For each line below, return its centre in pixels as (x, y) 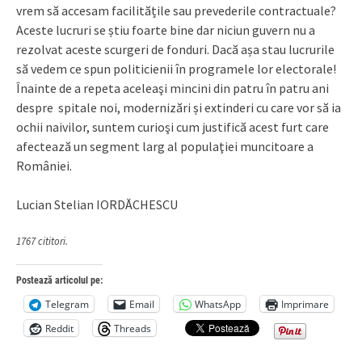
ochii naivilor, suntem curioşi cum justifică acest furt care (173, 127)
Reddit (59, 328)
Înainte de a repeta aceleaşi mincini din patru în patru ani (173, 88)
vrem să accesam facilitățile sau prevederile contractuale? (176, 11)
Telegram (67, 304)
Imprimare (305, 304)
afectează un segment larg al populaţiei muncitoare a (165, 146)
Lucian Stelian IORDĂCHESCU (97, 204)
